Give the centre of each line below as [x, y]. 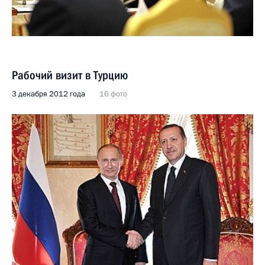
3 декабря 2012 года [49, 94]
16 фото [113, 94]
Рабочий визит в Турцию [70, 75]
